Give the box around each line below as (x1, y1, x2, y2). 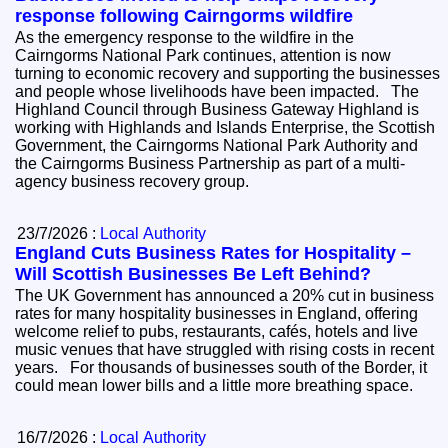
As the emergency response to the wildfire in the (15, 29, 355, 47)
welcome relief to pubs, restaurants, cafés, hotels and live (15, 323, 419, 341)
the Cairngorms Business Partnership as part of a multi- (15, 155, 406, 173)
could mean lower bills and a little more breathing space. (15, 377, 422, 395)
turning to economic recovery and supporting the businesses (15, 65, 441, 83)
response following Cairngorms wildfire (15, 6, 354, 27)
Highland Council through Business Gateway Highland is (15, 101, 420, 119)
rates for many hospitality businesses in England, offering (15, 305, 419, 323)
